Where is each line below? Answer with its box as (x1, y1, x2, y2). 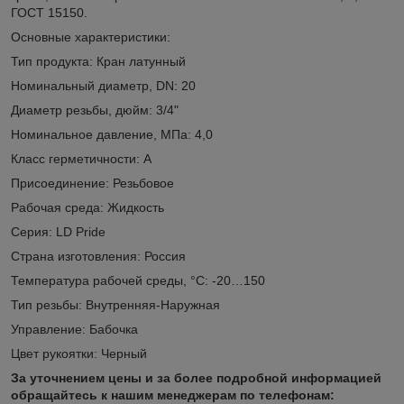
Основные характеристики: (11, 30, 170, 45)
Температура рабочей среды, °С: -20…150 (11, 273, 265, 289)
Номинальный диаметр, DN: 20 (11, 78, 196, 94)
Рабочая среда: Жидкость (11, 200, 164, 216)
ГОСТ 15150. (11, 5, 87, 21)
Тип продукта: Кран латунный (11, 54, 186, 69)
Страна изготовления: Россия (11, 249, 186, 264)
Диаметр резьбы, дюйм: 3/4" (11, 103, 179, 118)
